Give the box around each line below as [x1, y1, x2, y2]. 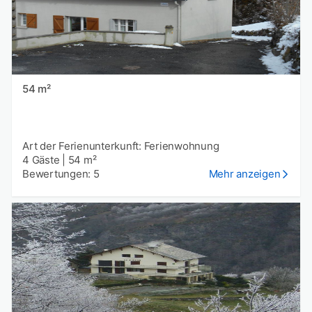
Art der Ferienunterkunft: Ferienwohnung [22, 139, 219, 153]
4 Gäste [22, 153, 60, 167]
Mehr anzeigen [208, 167, 281, 181]
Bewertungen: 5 [22, 167, 100, 181]
